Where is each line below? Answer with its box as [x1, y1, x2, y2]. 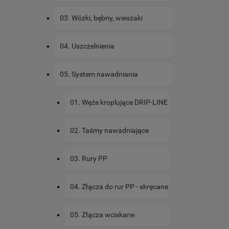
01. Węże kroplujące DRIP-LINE [70, 98, 168, 107]
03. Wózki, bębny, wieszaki [60, 14, 143, 22]
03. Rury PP [70, 154, 107, 163]
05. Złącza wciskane [70, 211, 134, 219]
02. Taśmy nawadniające [70, 126, 149, 135]
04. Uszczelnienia [60, 42, 114, 51]
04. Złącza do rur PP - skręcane [70, 182, 168, 191]
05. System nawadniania [60, 70, 138, 79]
